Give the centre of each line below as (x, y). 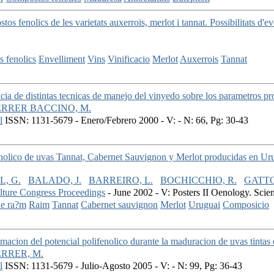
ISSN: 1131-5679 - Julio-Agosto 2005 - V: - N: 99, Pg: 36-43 (122, 266)
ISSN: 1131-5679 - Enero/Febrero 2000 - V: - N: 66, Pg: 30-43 (125, 120)
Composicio (246, 205)
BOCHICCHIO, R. (198, 180)
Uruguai (204, 205)
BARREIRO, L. (121, 180)
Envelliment (62, 59)
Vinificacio (129, 59)
